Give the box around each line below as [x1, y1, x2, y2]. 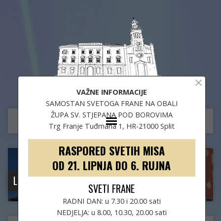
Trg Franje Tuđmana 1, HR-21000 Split [48, 121, 175, 131]
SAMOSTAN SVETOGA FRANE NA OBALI [45, 99, 178, 109]
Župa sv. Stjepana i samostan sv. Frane [38, 80, 183, 91]
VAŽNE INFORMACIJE [76, 87, 147, 97]
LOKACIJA [13, 173, 48, 188]
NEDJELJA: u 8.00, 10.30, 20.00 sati [56, 208, 167, 218]
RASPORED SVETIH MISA [58, 143, 165, 159]
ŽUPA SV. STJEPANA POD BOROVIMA [50, 110, 173, 120]
